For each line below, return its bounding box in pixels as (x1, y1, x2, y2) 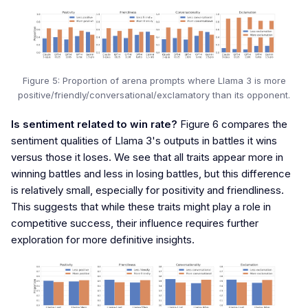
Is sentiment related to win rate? (11, 117, 177, 131)
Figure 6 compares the (177, 117, 287, 131)
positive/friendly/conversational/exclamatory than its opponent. (18, 89, 290, 101)
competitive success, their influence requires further (11, 216, 258, 230)
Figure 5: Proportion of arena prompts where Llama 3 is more (22, 75, 286, 87)
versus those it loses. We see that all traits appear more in (11, 150, 283, 164)
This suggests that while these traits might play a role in (11, 199, 271, 213)
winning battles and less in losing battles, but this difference (11, 166, 291, 180)
